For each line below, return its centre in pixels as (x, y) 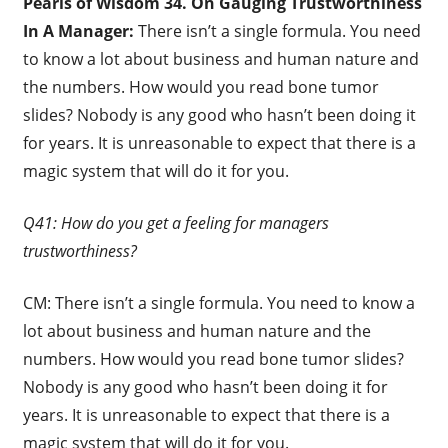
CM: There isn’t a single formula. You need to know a (218, 302)
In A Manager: (80, 30)
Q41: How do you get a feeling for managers (175, 222)
